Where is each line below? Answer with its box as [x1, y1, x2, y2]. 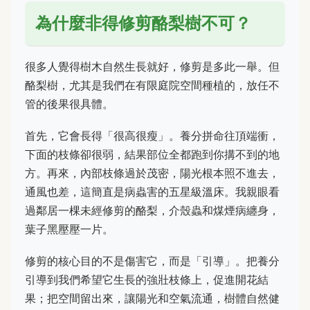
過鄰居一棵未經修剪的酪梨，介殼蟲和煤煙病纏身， [25, 203, 280, 217]
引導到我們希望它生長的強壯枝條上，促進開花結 [25, 273, 268, 287]
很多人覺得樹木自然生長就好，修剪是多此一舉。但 [25, 59, 280, 73]
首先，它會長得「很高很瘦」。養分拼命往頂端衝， [25, 128, 280, 143]
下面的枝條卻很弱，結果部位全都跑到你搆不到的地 [25, 147, 280, 161]
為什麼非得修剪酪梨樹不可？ [35, 12, 251, 33]
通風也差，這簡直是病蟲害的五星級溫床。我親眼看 [25, 184, 280, 199]
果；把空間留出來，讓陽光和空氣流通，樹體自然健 [25, 291, 280, 306]
